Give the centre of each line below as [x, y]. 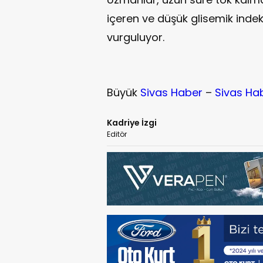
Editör [117, 134]
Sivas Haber [171, 92]
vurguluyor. [136, 37]
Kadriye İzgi [132, 122]
